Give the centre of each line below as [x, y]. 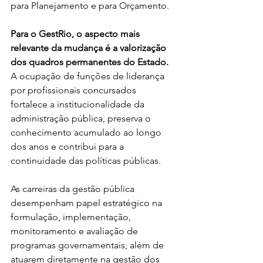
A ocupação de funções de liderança [89, 76]
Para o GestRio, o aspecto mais [76, 34]
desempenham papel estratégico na [87, 203]
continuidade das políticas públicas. [86, 161]
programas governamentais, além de [88, 245]
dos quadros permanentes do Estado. [91, 62]
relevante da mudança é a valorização [90, 48]
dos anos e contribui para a [68, 146]
